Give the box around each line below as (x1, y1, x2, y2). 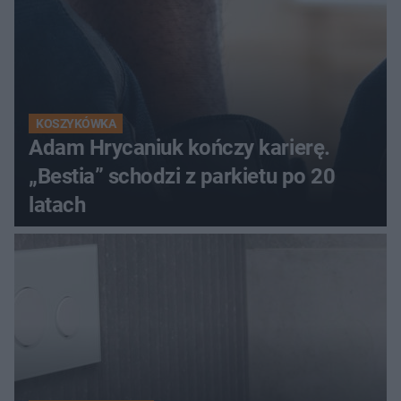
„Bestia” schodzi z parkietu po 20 (29, 163, 336, 189)
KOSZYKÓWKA (36, 115, 116, 131)
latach (29, 192, 86, 218)
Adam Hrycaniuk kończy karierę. (29, 134, 330, 160)
